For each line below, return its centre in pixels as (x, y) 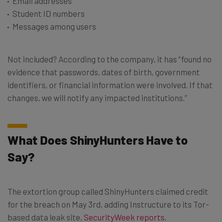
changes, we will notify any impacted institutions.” (97, 97)
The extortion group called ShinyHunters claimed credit (108, 191)
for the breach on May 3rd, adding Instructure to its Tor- (108, 204)
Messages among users (54, 26)
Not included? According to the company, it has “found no (110, 59)
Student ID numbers (49, 13)
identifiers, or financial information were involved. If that (110, 84)
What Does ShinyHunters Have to (98, 139)
